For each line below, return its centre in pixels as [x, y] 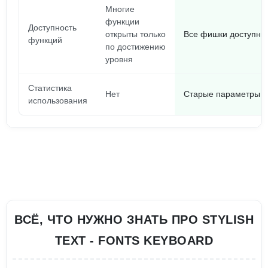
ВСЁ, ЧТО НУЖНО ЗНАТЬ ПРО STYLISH [134, 220]
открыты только [135, 34]
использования [58, 100]
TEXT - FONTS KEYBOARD [134, 240]
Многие [120, 9]
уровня [119, 59]
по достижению [135, 47]
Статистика [50, 88]
